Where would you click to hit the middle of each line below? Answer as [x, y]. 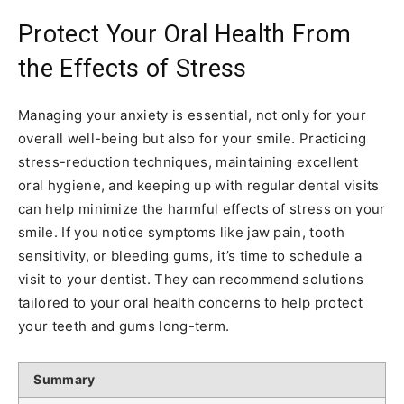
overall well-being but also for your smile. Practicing [193, 138]
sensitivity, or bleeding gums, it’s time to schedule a [190, 255]
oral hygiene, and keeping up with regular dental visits [199, 185]
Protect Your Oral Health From [185, 34]
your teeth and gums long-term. [124, 326]
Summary [64, 379]
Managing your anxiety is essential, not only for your [192, 115]
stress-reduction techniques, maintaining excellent [188, 161]
